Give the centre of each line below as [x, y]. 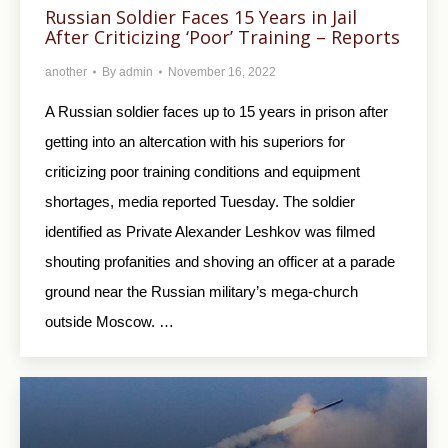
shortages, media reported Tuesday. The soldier [200, 201]
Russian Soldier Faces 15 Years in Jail [201, 16]
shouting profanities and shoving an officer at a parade [220, 261]
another [66, 71]
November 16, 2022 [222, 71]
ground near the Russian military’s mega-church [201, 291]
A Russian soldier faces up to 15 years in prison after [216, 111]
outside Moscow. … [109, 321]
